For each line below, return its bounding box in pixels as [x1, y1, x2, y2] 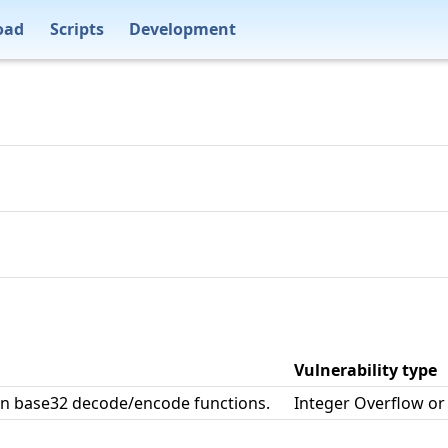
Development [129, 17, 237, 40]
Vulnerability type [294, 359, 437, 381]
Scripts [49, 17, 104, 40]
